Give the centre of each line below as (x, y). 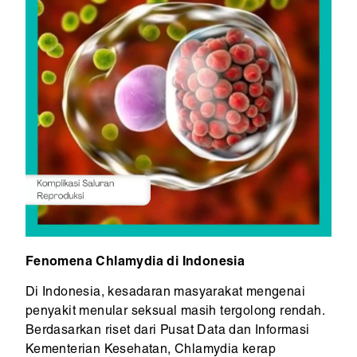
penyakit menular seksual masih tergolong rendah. (175, 313)
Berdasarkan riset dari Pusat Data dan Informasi (167, 332)
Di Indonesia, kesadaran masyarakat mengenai (165, 294)
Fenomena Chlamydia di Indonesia (135, 263)
